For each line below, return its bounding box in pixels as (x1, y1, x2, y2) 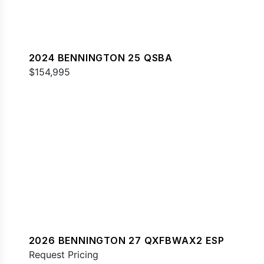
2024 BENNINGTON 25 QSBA (28, 51, 173, 64)
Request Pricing (28, 249, 98, 261)
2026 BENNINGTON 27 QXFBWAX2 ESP (28, 235, 225, 247)
